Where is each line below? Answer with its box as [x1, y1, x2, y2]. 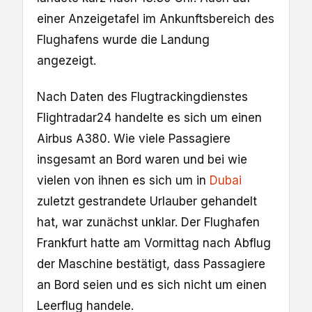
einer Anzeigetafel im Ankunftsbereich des [37, 12, 274, 26]
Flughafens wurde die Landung [37, 33, 210, 47]
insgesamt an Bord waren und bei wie [37, 153, 247, 167]
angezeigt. [37, 54, 100, 68]
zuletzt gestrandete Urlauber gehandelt [37, 194, 257, 209]
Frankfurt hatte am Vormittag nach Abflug [37, 236, 271, 251]
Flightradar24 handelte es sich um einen [37, 111, 262, 125]
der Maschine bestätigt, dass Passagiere [37, 257, 265, 272]
